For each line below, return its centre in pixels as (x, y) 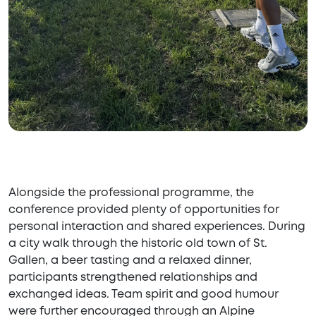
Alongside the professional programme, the (131, 193)
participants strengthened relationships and (133, 278)
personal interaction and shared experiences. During (157, 227)
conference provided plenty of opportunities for (144, 210)
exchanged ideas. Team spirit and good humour (144, 295)
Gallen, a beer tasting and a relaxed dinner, (130, 261)
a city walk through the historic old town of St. (138, 244)
